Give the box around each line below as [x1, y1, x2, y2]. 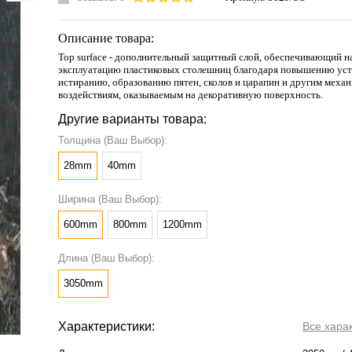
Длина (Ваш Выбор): [58, 252, 155, 264]
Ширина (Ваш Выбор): [58, 193, 162, 205]
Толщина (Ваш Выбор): [58, 134, 167, 146]
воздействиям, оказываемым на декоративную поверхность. [58, 89, 323, 101]
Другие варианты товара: [58, 112, 207, 126]
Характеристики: [58, 320, 155, 333]
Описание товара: [58, 31, 154, 45]
